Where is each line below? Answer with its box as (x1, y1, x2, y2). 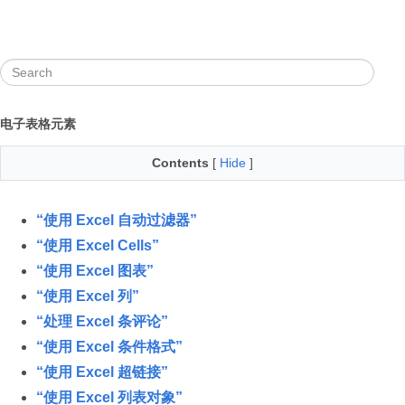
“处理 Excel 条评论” (36, 314, 168, 329)
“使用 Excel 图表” (36, 263, 154, 278)
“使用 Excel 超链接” (36, 364, 168, 380)
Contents (152, 155, 209, 170)
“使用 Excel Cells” (36, 238, 159, 253)
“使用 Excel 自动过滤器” (36, 212, 197, 228)
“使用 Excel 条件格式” (36, 339, 183, 354)
